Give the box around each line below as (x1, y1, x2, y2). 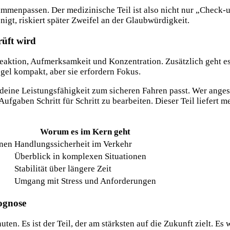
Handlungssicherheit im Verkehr (14, 139, 132, 149)
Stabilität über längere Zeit (14, 164, 111, 174)
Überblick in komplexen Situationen (14, 151, 146, 162)
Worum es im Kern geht (40, 127, 130, 137)
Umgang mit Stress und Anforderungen (14, 176, 156, 186)
